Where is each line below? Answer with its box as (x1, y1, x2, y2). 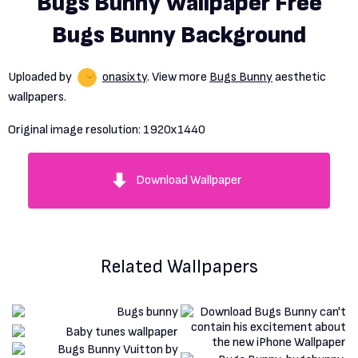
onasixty (102, 70, 147, 86)
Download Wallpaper (136, 173, 242, 189)
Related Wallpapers (100, 255, 258, 279)
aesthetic (272, 70, 326, 86)
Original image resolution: (8, 122, 143, 138)
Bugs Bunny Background (52, 21, 306, 50)
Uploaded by (8, 70, 74, 86)
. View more (147, 70, 209, 86)
